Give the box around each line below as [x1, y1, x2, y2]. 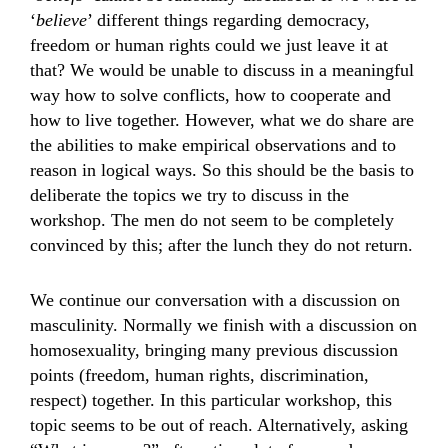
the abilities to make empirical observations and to [30, 135, 396, 155]
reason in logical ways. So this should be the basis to [30, 160, 414, 180]
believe [36, 10, 87, 30]
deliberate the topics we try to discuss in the [30, 185, 349, 205]
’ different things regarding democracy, [87, 10, 370, 30]
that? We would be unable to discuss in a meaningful [30, 60, 414, 80]
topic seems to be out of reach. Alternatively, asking [30, 415, 408, 435]
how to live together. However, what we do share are [30, 110, 414, 130]
